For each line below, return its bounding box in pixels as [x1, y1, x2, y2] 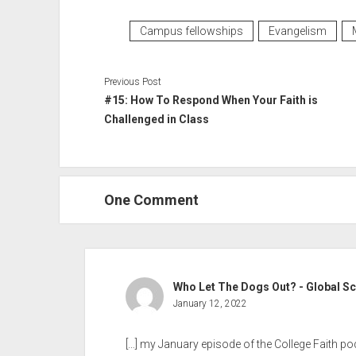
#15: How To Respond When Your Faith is [103, 94, 318, 106]
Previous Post [103, 76, 161, 87]
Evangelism [268, 25, 327, 37]
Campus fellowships [139, 25, 243, 37]
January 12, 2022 [172, 298, 247, 309]
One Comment [103, 192, 199, 208]
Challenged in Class [103, 113, 209, 126]
